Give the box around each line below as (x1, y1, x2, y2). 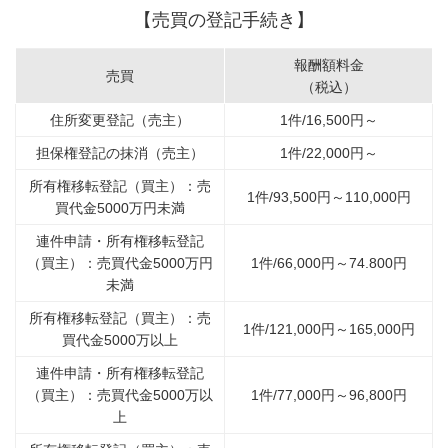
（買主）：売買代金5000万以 (27, 387, 213, 403)
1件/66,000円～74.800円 (250, 255, 407, 271)
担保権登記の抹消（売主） (36, 145, 204, 161)
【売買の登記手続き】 (134, 10, 314, 30)
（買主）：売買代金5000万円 (27, 255, 213, 271)
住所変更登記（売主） (50, 112, 190, 128)
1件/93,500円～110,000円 (246, 189, 411, 205)
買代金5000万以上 (62, 332, 178, 348)
